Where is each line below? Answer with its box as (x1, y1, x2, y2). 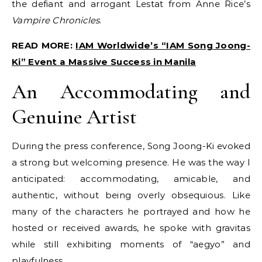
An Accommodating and (12, 79, 250, 105)
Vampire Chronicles (12, 15, 100, 26)
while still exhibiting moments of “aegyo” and (12, 239, 250, 250)
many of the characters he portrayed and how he (12, 206, 250, 218)
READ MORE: (12, 40, 76, 51)
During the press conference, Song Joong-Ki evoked (12, 140, 250, 152)
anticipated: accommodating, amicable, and (12, 173, 250, 185)
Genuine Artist (12, 104, 137, 130)
